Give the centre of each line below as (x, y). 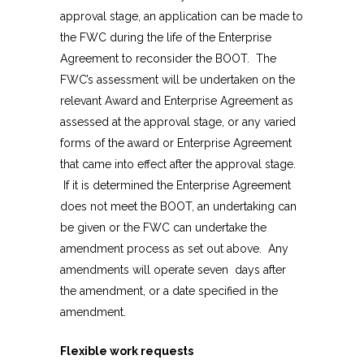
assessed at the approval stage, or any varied (178, 122)
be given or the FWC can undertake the (163, 228)
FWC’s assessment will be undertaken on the (178, 80)
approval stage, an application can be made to (182, 17)
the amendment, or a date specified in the (169, 291)
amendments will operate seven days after (173, 270)
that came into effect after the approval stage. (178, 165)
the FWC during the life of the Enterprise (166, 38)
